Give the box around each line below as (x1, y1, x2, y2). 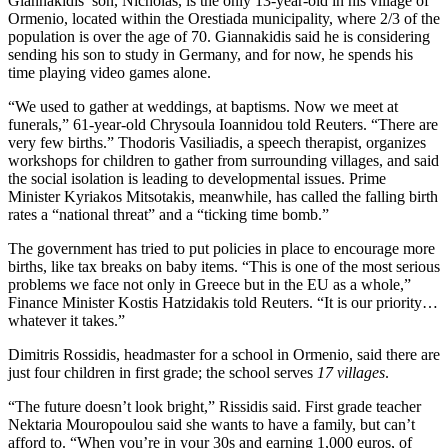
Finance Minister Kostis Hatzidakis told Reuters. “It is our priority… (8, 293, 438, 311)
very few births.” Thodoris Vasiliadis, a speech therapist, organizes (8, 133, 426, 151)
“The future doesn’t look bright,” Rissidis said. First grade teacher (8, 397, 421, 415)
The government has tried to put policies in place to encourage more (8, 239, 435, 257)
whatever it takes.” (8, 311, 125, 329)
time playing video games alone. (8, 63, 211, 81)
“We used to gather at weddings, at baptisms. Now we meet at (8, 97, 398, 115)
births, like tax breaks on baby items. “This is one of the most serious (8, 257, 440, 275)
